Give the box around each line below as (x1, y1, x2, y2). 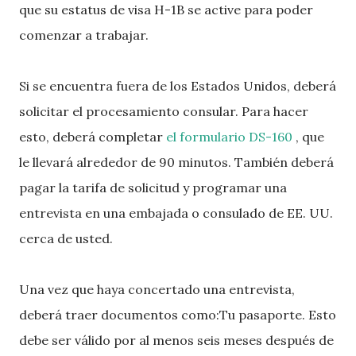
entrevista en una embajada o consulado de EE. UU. (19, 205, 333, 221)
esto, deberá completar (19, 129, 166, 145)
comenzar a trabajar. (19, 27, 149, 43)
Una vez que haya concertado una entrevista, (19, 281, 295, 297)
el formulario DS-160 (166, 129, 292, 145)
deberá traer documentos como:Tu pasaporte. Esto (19, 307, 336, 323)
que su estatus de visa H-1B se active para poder (19, 2, 313, 17)
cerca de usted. (19, 230, 113, 246)
